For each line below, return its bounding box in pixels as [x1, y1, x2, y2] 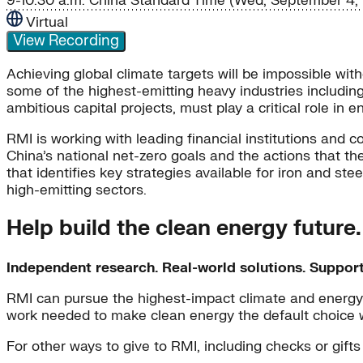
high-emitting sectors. [6, 181, 147, 199]
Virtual [26, 14, 68, 32]
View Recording [13, 32, 119, 51]
